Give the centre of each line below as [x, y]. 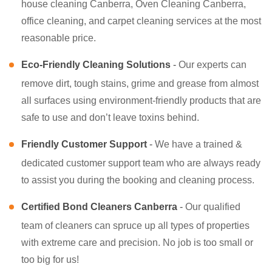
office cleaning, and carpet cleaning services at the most [141, 21]
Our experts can [212, 65]
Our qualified [213, 207]
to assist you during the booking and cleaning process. [138, 180]
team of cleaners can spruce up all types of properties [135, 226]
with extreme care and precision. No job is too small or [137, 243]
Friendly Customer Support [84, 144]
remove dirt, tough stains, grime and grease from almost [140, 84]
